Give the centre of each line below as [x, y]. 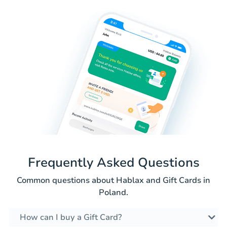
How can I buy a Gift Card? [71, 218]
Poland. [113, 193]
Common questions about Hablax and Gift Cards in [113, 181]
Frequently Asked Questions [113, 163]
